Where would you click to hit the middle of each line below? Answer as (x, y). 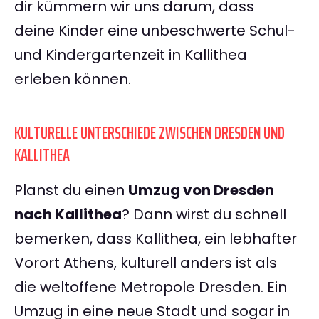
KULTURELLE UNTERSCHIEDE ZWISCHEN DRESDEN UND (150, 134)
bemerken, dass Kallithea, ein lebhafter (156, 239)
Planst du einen (71, 190)
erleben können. (73, 79)
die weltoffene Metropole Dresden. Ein (151, 287)
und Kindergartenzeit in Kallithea (131, 55)
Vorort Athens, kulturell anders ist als (146, 263)
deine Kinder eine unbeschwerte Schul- (155, 31)
